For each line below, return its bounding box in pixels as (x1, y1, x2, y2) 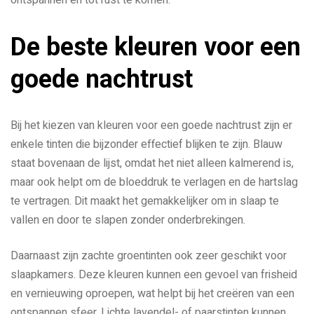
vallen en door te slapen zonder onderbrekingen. (11, 211, 245, 228)
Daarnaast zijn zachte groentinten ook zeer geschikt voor (11, 247, 287, 264)
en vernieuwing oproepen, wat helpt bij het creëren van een (11, 285, 294, 302)
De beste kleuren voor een (11, 32, 301, 62)
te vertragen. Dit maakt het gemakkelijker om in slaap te (11, 192, 279, 210)
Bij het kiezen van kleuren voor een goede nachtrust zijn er (11, 116, 292, 134)
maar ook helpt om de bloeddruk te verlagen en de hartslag (11, 173, 298, 191)
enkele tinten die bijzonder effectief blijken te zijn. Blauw (11, 135, 282, 153)
